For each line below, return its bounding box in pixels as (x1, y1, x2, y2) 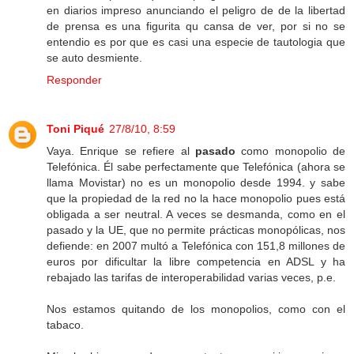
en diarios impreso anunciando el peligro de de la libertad (47, 4, 345, 17)
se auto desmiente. (47, 51, 142, 65)
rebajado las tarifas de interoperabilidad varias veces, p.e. (47, 271, 336, 284)
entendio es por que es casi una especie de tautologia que (47, 36, 345, 49)
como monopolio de (235, 145, 345, 158)
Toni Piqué (47, 122, 104, 136)
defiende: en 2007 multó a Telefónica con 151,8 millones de (47, 239, 345, 253)
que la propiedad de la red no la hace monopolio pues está (47, 192, 345, 205)
